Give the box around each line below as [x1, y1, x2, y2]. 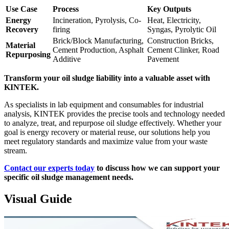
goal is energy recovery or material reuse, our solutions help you [4, 127, 210, 136]
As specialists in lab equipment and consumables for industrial [4, 100, 203, 109]
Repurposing [6, 50, 51, 59]
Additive [53, 54, 81, 63]
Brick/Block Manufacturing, [53, 36, 144, 45]
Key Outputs [147, 4, 191, 13]
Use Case [6, 4, 37, 13]
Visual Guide [4, 192, 72, 205]
